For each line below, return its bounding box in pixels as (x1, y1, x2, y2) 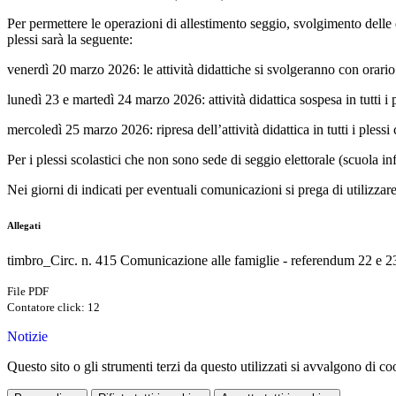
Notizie (7, 329, 48, 345)
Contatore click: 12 (7, 301, 100, 315)
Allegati (7, 220, 41, 232)
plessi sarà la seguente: (7, 32, 133, 48)
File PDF (7, 285, 49, 299)
